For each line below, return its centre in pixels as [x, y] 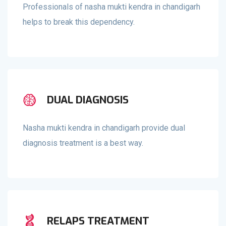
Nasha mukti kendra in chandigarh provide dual [104, 128]
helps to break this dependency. [79, 22]
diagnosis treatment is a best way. [83, 143]
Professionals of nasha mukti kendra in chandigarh [111, 7]
